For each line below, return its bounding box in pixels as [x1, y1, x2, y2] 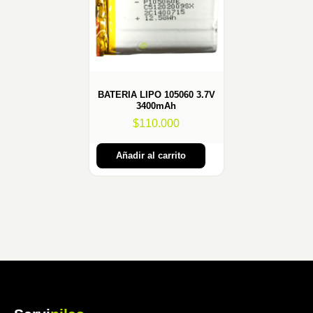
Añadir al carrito [115, 150, 186, 161]
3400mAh [136, 100, 177, 111]
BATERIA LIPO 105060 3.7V [97, 89, 215, 100]
